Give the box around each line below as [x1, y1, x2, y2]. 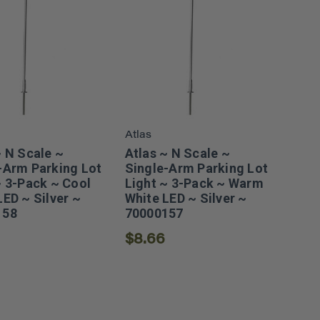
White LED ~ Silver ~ [124, 191, 247, 206]
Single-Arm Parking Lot [124, 161, 269, 176]
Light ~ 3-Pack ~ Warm [124, 176, 264, 191]
